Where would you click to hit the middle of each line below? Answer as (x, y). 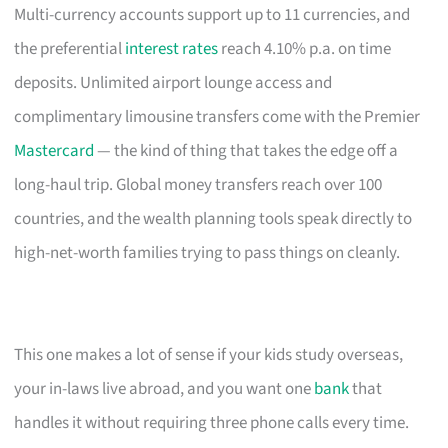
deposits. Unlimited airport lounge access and (173, 82)
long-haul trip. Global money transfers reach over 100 (198, 184)
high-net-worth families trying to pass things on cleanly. (207, 252)
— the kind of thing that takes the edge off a (246, 150)
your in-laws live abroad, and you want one (164, 388)
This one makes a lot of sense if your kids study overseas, (209, 354)
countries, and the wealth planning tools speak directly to (213, 218)
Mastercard (54, 150)
